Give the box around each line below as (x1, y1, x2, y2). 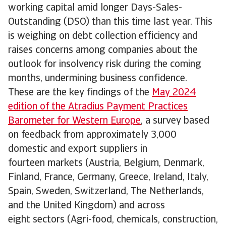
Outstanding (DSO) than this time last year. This (8, 17, 212, 27)
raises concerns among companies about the (8, 45, 198, 55)
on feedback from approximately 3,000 (8, 130, 177, 140)
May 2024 (152, 88, 196, 98)
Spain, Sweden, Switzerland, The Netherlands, (8, 187, 204, 197)
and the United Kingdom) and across (8, 201, 165, 211)
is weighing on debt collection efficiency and (8, 31, 198, 41)
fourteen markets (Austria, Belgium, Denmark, (8, 158, 204, 168)
